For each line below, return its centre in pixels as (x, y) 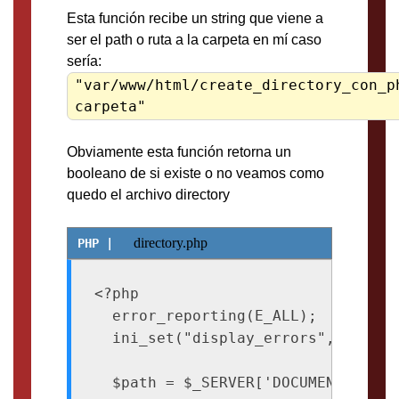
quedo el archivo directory (148, 194)
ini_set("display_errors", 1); (232, 338)
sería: (84, 61)
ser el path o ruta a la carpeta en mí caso (194, 39)
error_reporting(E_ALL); (205, 316)
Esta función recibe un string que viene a (195, 18)
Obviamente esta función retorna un (179, 151)
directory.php (171, 242)
